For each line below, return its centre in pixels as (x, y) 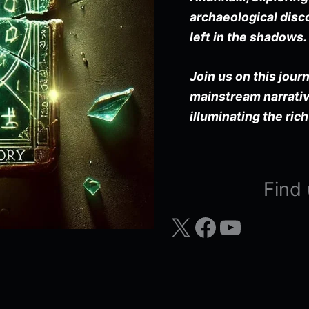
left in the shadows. (249, 37)
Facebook (199, 227)
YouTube (225, 227)
